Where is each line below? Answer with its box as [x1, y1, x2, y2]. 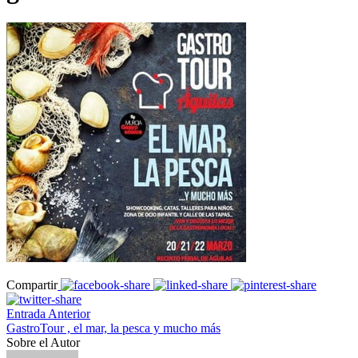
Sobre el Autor [6, 335, 80, 349]
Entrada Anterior [6, 306, 90, 320]
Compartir [6, 277, 58, 292]
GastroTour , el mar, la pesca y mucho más [6, 320, 221, 335]
